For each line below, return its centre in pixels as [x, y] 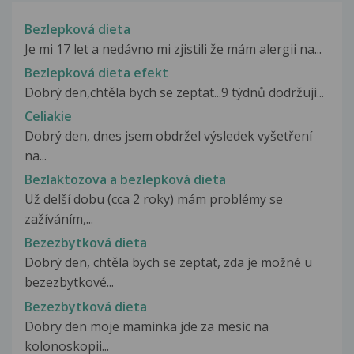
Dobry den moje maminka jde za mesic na [147, 326]
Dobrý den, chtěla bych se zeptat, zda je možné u [168, 263]
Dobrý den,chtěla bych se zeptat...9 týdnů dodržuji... [174, 92]
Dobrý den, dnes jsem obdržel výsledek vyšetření [168, 136]
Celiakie [48, 116]
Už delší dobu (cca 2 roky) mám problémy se [154, 200]
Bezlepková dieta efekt [96, 72]
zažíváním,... [59, 219]
